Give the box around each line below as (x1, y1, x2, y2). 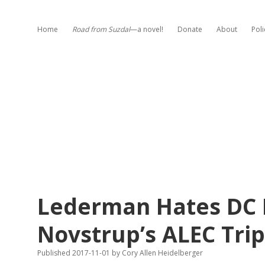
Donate (177, 24, 202, 34)
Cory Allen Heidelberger (120, 248, 203, 258)
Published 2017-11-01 (37, 248, 112, 258)
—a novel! (130, 24, 163, 34)
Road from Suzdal (72, 24, 130, 34)
